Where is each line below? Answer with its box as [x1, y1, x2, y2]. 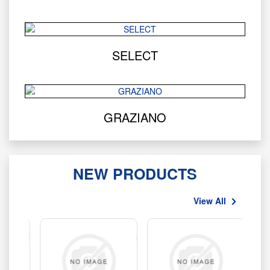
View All [193, 195, 228, 207]
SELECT [112, 46, 158, 64]
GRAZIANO [104, 108, 166, 127]
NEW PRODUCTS [73, 163, 197, 185]
